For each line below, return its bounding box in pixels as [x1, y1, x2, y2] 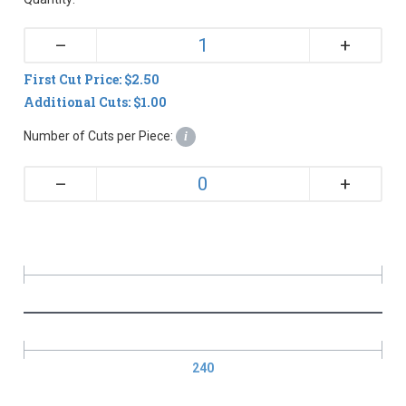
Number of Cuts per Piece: [24, 128, 177, 143]
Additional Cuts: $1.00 [24, 92, 168, 111]
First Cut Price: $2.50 [24, 70, 160, 88]
